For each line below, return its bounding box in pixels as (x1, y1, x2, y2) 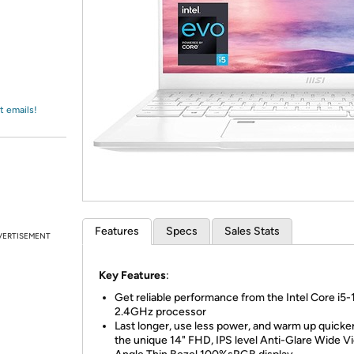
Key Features (99, 269, 166, 282)
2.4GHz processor (115, 305, 206, 318)
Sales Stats (224, 224, 280, 238)
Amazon (30, 20, 72, 34)
